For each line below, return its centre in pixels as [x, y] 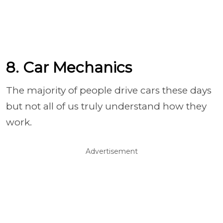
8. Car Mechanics [69, 67]
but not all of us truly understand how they [106, 106]
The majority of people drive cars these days [109, 90]
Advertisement [111, 151]
